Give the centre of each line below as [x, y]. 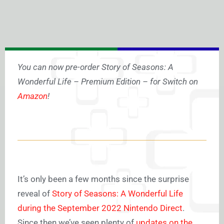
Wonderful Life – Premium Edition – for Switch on [108, 82]
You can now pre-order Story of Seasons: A [95, 67]
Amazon [32, 96]
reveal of [35, 194]
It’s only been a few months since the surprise [103, 179]
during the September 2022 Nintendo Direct [100, 208]
